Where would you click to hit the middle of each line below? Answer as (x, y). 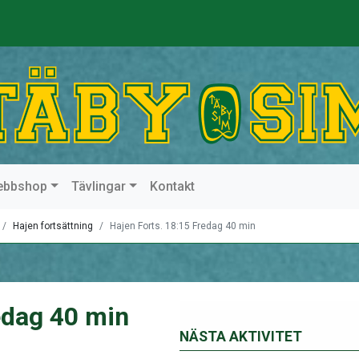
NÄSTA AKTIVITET (241, 337)
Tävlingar (99, 186)
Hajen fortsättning (53, 226)
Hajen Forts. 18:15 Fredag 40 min (183, 226)
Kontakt (172, 186)
